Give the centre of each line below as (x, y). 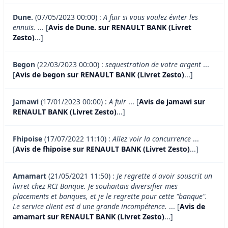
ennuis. (24, 27)
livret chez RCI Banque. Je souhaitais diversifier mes (95, 186)
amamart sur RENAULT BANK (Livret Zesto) (89, 217)
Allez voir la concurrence (152, 139)
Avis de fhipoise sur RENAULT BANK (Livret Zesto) (103, 149)
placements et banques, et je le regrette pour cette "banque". (110, 196)
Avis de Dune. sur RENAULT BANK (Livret (120, 27)
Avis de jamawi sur (172, 102)
